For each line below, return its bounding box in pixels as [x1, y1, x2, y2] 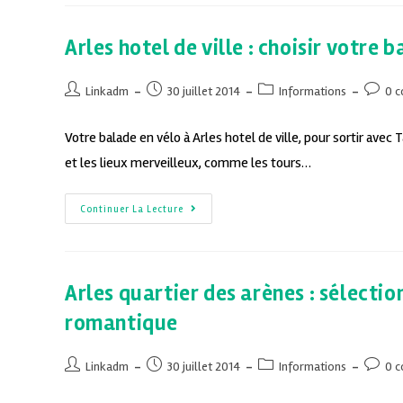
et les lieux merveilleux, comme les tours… [65, 154, 311, 173]
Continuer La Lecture [80, 203, 184, 216]
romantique [65, 310, 178, 337]
